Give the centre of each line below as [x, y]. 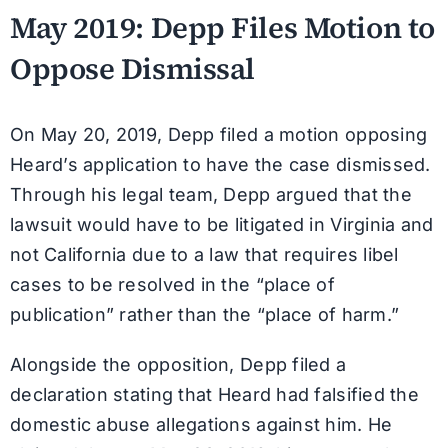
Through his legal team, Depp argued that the [210, 194]
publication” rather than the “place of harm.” [204, 314]
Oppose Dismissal [132, 69]
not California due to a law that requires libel [204, 254]
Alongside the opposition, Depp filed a [178, 364]
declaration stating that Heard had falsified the [214, 394]
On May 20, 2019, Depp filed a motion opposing [218, 134]
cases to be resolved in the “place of [172, 284]
